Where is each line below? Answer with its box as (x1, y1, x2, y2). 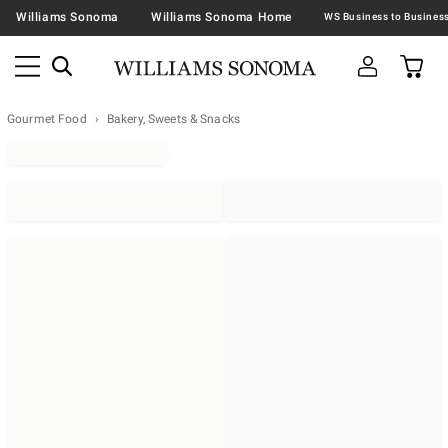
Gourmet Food (7, 112, 87, 126)
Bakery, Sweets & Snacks (106, 112, 241, 126)
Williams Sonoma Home (151, 9, 292, 24)
